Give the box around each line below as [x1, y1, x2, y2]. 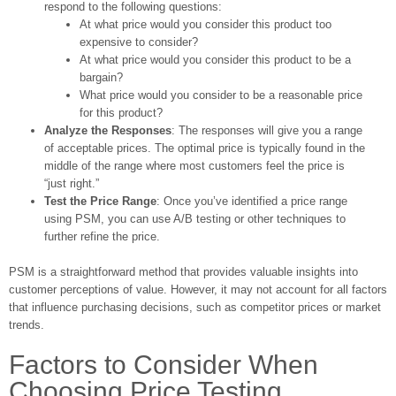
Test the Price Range [44, 194, 156, 208]
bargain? [80, 70, 123, 84]
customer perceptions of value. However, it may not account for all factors [9, 282, 387, 296]
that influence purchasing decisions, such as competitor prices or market [9, 300, 381, 314]
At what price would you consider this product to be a [80, 52, 351, 66]
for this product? [80, 105, 163, 119]
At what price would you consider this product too [80, 17, 331, 31]
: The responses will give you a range [171, 123, 362, 137]
